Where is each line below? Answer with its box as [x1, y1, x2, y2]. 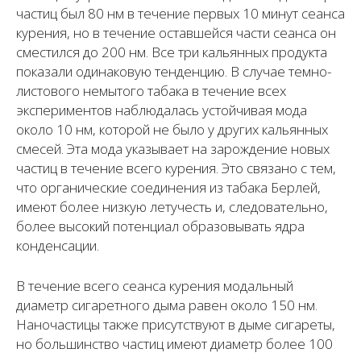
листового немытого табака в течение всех [16, 81, 286, 101]
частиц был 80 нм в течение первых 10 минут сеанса [16, 4, 345, 23]
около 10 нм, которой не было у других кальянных [16, 120, 328, 139]
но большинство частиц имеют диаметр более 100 [16, 334, 333, 354]
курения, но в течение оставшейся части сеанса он [16, 23, 336, 43]
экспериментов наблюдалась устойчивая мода [16, 101, 307, 120]
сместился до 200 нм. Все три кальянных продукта [16, 43, 327, 62]
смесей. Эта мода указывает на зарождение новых [16, 139, 330, 159]
